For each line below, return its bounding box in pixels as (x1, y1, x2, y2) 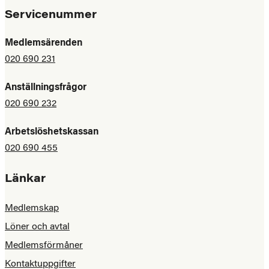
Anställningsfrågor (5, 83, 86, 92)
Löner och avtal (5, 222, 70, 232)
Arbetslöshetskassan (5, 127, 98, 137)
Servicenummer (5, 10, 97, 21)
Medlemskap (5, 204, 59, 213)
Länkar (5, 174, 46, 185)
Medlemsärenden (5, 38, 82, 48)
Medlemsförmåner (5, 241, 83, 250)
